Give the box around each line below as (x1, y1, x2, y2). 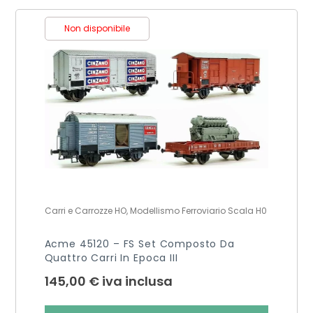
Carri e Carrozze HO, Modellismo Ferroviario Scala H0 (44, 204, 267, 217)
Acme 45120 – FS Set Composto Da (44, 236, 235, 251)
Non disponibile (64, 22, 130, 34)
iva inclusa (101, 272, 173, 290)
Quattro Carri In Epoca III (44, 250, 178, 265)
